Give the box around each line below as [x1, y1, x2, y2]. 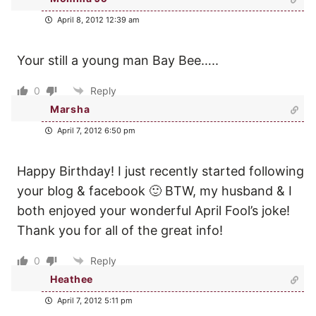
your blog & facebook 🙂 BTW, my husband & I [17, 183, 292, 198]
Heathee [50, 273, 93, 286]
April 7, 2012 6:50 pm [55, 125, 135, 135]
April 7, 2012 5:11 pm [55, 295, 133, 305]
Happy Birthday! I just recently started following [17, 163, 304, 178]
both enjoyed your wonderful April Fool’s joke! [17, 202, 290, 218]
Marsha [50, 103, 90, 116]
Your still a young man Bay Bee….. [17, 52, 219, 68]
